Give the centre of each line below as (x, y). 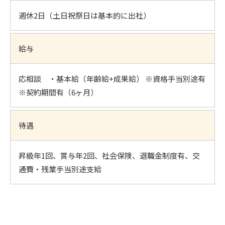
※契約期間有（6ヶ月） (58, 92)
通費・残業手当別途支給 (60, 169)
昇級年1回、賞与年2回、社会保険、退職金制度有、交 (109, 155)
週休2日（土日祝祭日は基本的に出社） (85, 15)
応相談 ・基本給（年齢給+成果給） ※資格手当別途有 (112, 78)
